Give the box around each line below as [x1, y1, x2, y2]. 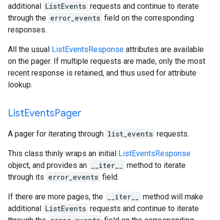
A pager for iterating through [8, 129, 106, 138]
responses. [8, 25, 47, 34]
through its [8, 172, 46, 182]
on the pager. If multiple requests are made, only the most [8, 56, 205, 66]
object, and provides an [8, 161, 89, 170]
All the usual [8, 45, 52, 54]
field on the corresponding [102, 13, 194, 23]
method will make [141, 192, 203, 201]
